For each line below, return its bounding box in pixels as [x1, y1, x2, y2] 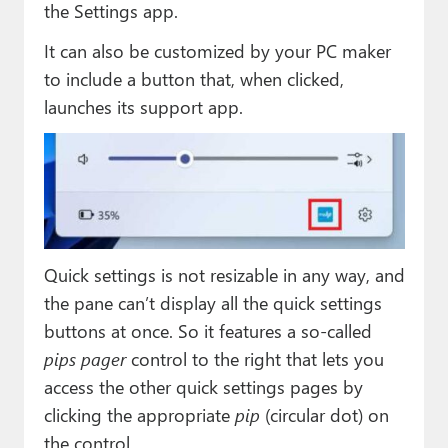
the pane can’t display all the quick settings [43, 290, 382, 316]
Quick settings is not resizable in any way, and [43, 262, 405, 288]
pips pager [43, 346, 126, 372]
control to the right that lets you [125, 346, 384, 372]
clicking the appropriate [43, 402, 235, 428]
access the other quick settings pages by [43, 374, 363, 400]
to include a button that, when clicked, [43, 65, 344, 91]
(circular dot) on [259, 402, 389, 428]
